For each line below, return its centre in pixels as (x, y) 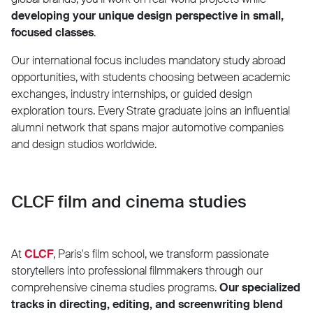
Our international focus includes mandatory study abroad (148, 60)
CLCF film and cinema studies (129, 202)
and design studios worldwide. (84, 144)
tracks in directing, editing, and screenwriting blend (147, 304)
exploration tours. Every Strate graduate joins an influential (151, 110)
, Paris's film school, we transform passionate (161, 254)
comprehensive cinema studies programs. (115, 287)
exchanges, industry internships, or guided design (132, 94)
